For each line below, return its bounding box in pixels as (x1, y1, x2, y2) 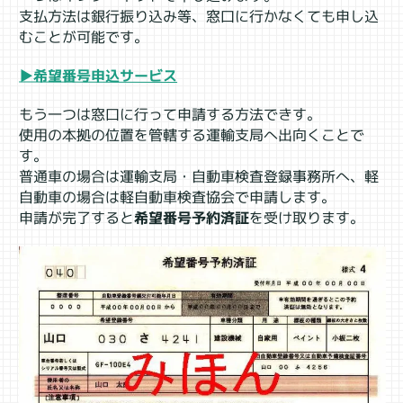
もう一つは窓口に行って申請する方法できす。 (19, 104, 322, 125)
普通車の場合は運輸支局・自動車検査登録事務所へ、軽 (18, 166, 380, 187)
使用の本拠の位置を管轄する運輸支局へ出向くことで (19, 125, 365, 146)
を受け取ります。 (248, 208, 364, 228)
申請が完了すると (18, 208, 134, 228)
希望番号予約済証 (133, 208, 249, 228)
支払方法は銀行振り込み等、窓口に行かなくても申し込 (19, 6, 380, 27)
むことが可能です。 (19, 27, 149, 48)
